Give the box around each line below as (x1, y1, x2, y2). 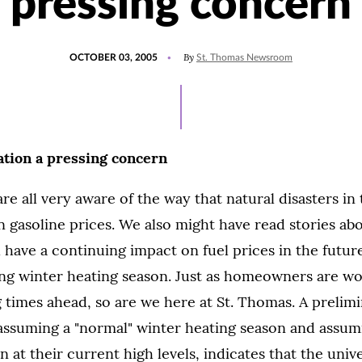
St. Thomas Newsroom (196, 53, 293, 62)
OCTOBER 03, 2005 (69, 53, 158, 62)
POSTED (69, 45, 107, 55)
